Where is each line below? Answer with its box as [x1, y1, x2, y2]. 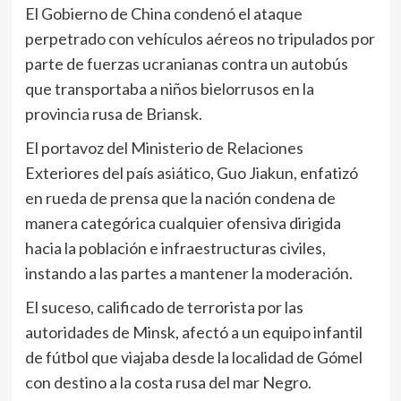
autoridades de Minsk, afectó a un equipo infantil [24, 322, 363, 342]
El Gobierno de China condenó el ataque [24, 4, 303, 23]
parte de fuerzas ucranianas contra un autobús [24, 54, 348, 73]
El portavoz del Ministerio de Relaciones [24, 138, 303, 158]
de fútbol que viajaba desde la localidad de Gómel [24, 347, 363, 367]
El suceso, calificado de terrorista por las [24, 297, 303, 317]
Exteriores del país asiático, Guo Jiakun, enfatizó [24, 163, 358, 183]
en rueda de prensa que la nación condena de [24, 188, 336, 208]
